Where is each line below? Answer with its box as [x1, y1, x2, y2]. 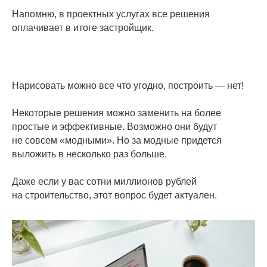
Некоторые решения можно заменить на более [12, 108, 221, 118]
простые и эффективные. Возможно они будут [12, 122, 217, 132]
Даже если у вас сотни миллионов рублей [12, 176, 197, 187]
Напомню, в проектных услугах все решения [12, 9, 210, 19]
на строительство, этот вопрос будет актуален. [12, 190, 217, 200]
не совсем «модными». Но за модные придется [12, 135, 222, 145]
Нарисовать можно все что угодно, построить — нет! [12, 80, 244, 91]
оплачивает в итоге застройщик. [12, 23, 154, 33]
